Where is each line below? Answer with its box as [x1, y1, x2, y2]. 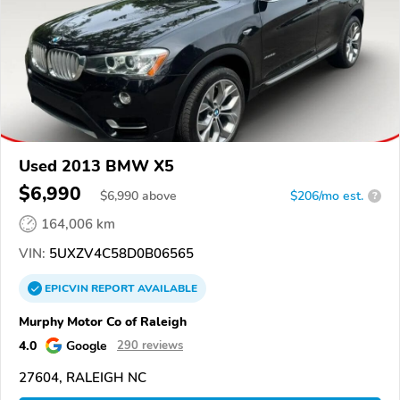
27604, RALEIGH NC [19, 368, 146, 387]
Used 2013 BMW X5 [19, 154, 174, 177]
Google [66, 336, 107, 354]
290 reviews [117, 337, 183, 354]
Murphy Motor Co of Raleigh [19, 312, 187, 330]
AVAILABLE [135, 280, 197, 296]
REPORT [91, 280, 135, 296]
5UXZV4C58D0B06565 [46, 244, 194, 262]
